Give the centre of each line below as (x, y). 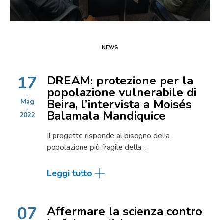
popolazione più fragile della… (97, 147)
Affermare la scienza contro (124, 211)
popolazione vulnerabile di (122, 92)
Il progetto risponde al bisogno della (108, 136)
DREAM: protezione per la (120, 81)
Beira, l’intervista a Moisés (119, 104)
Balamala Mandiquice (106, 116)
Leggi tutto (69, 173)
